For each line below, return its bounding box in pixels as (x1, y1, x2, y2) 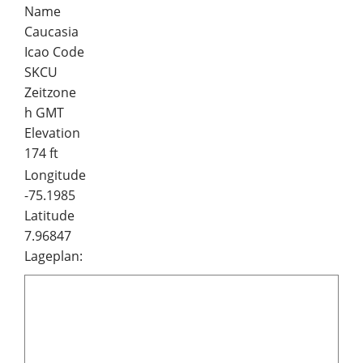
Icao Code (24, 43, 84, 61)
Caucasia (24, 23, 79, 41)
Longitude (24, 166, 86, 184)
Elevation (24, 124, 80, 142)
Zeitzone (24, 83, 76, 101)
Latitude (24, 207, 75, 224)
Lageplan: (24, 247, 83, 265)
